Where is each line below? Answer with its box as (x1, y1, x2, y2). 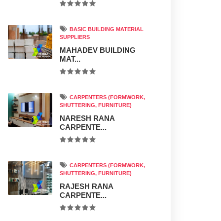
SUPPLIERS (60, 34, 90, 40)
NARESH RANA (60, 114, 114, 122)
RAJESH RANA (60, 182, 113, 190)
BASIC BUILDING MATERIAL (68, 26, 144, 32)
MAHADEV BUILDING (60, 46, 136, 54)
